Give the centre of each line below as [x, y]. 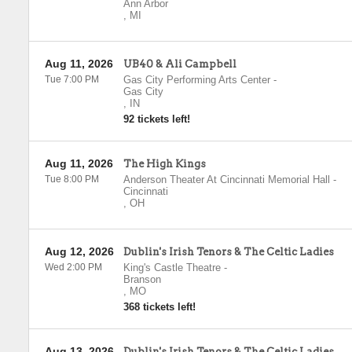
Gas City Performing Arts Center [196, 80]
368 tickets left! [159, 307]
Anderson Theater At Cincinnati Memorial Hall [226, 180]
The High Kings [164, 164]
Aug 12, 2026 [79, 251]
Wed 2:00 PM [73, 267]
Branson [142, 279]
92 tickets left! [156, 119]
